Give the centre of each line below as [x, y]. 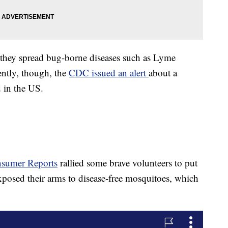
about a [163, 72]
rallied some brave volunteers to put [127, 162]
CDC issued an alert [109, 72]
